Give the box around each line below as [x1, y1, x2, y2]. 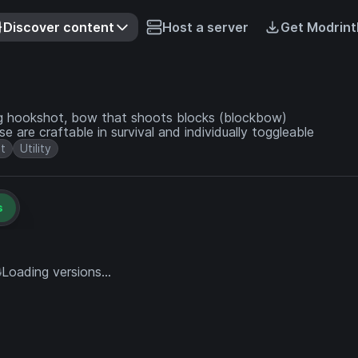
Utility [20, 141, 51, 155]
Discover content [2, 19, 114, 35]
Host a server [161, 19, 249, 35]
